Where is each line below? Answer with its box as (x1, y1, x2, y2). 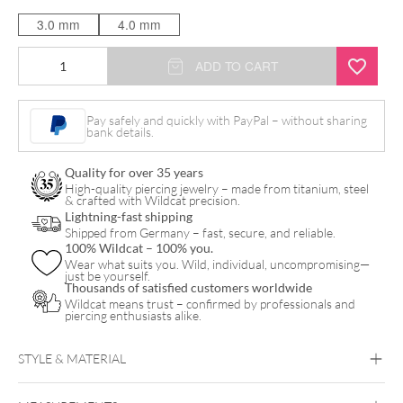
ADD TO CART (195, 57, 278, 76)
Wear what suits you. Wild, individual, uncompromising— (65, 256, 370, 273)
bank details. (86, 124, 155, 140)
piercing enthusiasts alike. (65, 308, 201, 324)
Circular (17, 76, 61, 92)
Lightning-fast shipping (65, 208, 193, 224)
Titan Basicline (143, 381, 221, 398)
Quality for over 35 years (65, 165, 203, 181)
